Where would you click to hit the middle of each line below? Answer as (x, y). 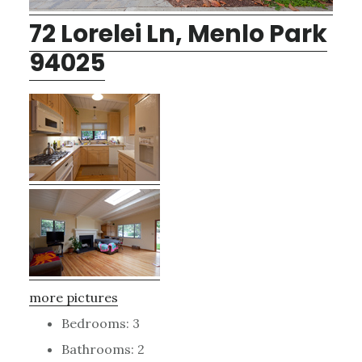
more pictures (73, 297)
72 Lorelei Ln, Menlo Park (178, 34)
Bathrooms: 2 (103, 349)
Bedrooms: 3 (100, 323)
